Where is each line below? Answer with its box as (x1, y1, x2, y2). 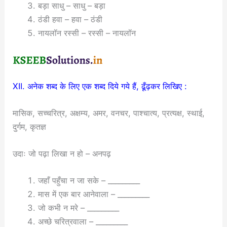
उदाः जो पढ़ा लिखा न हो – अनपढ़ (13, 148, 111, 159)
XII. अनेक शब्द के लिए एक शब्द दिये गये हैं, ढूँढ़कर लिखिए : (13, 81, 187, 91)
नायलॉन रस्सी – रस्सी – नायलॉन (37, 27, 136, 38)
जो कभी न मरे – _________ (37, 203, 119, 213)
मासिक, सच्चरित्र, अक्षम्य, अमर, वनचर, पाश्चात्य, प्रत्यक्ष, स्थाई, (13, 107, 205, 118)
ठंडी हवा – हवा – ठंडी (37, 14, 102, 24)
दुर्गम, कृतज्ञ (13, 121, 47, 132)
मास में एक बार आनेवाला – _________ (37, 189, 149, 200)
